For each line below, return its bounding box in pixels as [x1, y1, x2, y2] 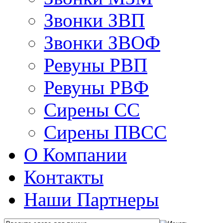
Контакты [24, 166, 104, 188]
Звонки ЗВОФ [44, 32, 160, 53]
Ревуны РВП [44, 54, 147, 76]
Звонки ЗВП [44, 9, 145, 31]
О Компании [24, 144, 127, 165]
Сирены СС [44, 99, 140, 120]
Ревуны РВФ [44, 77, 149, 98]
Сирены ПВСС [44, 121, 167, 143]
